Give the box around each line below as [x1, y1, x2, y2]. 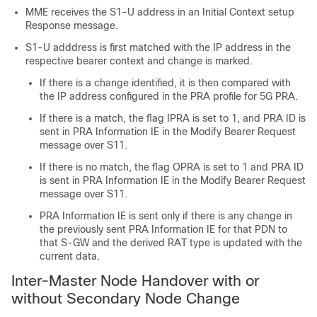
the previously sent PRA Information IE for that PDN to [40, 223, 287, 235]
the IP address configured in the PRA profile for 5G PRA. [40, 90, 298, 102]
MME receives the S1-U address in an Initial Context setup [25, 6, 294, 18]
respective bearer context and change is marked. [25, 54, 253, 67]
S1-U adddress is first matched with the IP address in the [25, 41, 291, 53]
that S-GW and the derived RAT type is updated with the [40, 236, 302, 248]
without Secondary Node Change [11, 289, 240, 306]
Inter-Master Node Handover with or [11, 272, 259, 289]
